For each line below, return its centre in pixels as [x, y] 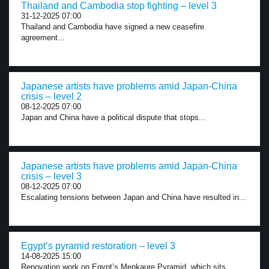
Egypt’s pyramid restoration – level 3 [98, 246]
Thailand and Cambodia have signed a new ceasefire [113, 27]
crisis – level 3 [51, 176]
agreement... [43, 38]
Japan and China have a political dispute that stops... [113, 117]
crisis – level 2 [51, 96]
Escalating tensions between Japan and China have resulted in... [134, 197]
